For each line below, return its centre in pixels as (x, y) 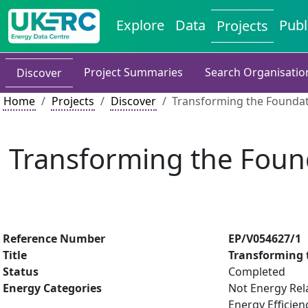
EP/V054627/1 (265, 239)
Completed (257, 272)
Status (21, 272)
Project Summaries (133, 72)
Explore (141, 25)
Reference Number (54, 239)
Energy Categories (52, 288)
